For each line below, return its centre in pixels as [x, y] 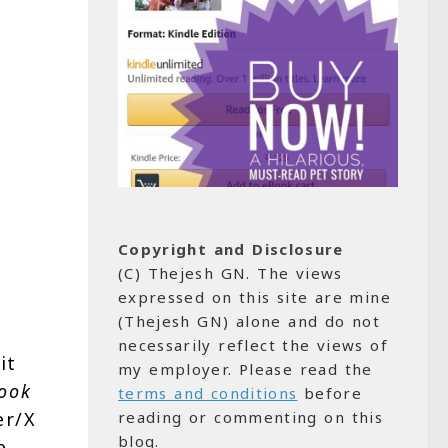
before [330, 392]
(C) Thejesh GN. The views [230, 272]
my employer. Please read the [245, 368]
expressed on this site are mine [254, 296]
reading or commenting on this [250, 416]
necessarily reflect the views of [253, 344]
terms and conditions [208, 392]
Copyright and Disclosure [231, 248]
